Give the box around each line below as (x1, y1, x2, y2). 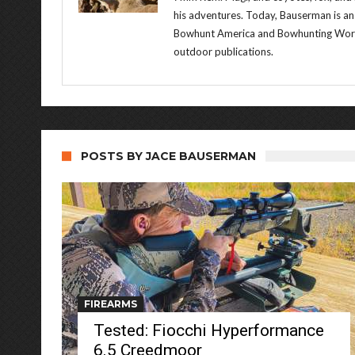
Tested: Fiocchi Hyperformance (94, 321, 324, 340)
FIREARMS (84, 298, 137, 310)
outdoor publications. (174, 45, 273, 58)
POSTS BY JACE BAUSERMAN (81, 149, 256, 163)
